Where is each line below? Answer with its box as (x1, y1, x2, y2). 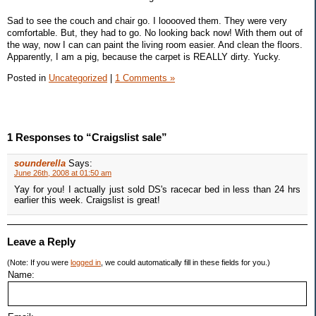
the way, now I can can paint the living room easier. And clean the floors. (7, 39, 303, 50)
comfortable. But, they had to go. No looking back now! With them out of (7, 27, 303, 38)
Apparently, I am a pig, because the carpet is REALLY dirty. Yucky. (7, 51, 281, 62)
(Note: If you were (7, 258, 71, 267)
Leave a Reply (7, 236, 75, 248)
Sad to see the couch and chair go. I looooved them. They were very (7, 15, 287, 26)
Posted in (7, 72, 49, 83)
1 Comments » (115, 72, 175, 83)
